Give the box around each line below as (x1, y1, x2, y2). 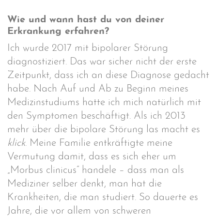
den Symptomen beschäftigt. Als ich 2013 (7, 111, 186, 121)
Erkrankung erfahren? (7, 26, 109, 36)
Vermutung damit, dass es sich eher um (7, 152, 176, 162)
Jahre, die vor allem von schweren (7, 206, 151, 216)
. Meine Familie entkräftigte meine (25, 138, 172, 148)
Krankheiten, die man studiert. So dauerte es (7, 192, 198, 202)
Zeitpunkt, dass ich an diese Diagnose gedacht (7, 70, 209, 80)
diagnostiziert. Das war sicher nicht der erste (7, 57, 197, 67)
